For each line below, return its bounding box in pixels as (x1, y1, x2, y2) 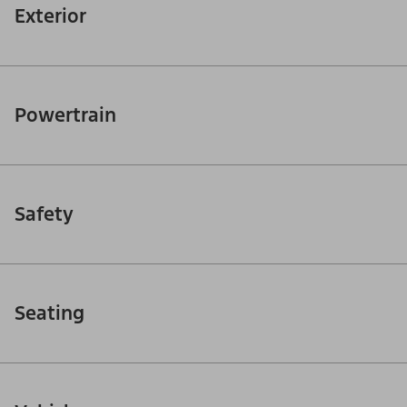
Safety (15, 202, 74, 227)
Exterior (15, 4, 86, 29)
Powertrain (15, 103, 116, 128)
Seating (15, 301, 84, 326)
